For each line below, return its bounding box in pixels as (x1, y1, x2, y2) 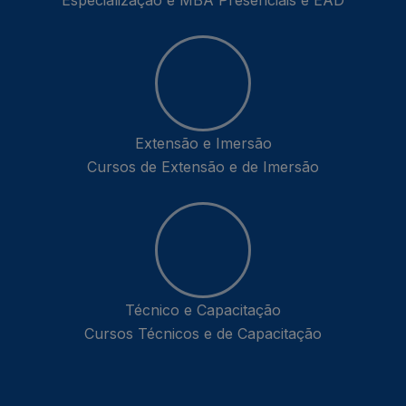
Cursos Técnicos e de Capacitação (84, 324, 322, 343)
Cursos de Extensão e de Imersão (87, 158, 319, 177)
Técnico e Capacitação (125, 301, 281, 320)
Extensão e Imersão (134, 134, 272, 153)
